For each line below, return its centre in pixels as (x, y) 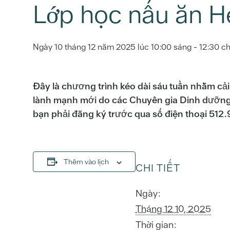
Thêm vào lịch (86, 162)
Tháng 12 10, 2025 (173, 208)
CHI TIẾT (158, 168)
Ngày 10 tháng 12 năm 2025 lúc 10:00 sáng (112, 47)
